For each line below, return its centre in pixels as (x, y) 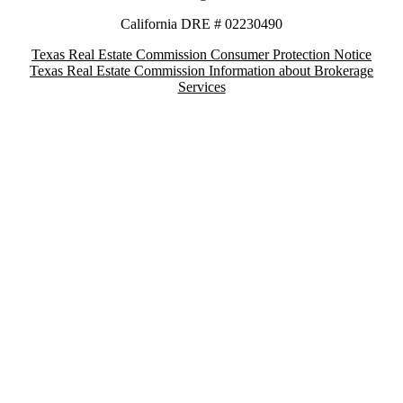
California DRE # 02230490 (201, 24)
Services (201, 87)
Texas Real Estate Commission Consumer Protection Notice (201, 54)
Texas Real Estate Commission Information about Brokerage (201, 71)
